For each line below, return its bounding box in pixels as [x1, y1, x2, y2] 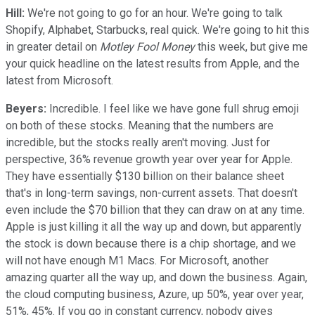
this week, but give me [195, 39, 308, 53]
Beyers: [6, 101, 46, 115]
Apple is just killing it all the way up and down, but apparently [6, 219, 302, 233]
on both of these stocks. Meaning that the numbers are [6, 118, 274, 132]
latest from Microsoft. [6, 73, 113, 87]
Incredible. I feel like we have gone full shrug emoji [46, 101, 299, 115]
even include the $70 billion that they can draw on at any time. [6, 202, 304, 217]
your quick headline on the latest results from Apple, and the [6, 56, 300, 70]
